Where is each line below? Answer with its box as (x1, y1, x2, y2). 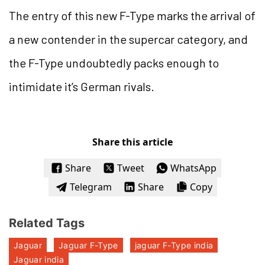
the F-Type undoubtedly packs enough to (9, 55, 219, 70)
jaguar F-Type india (134, 240, 214, 250)
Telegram (69, 180, 112, 193)
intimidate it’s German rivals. (9, 79, 154, 93)
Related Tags (9, 215, 85, 230)
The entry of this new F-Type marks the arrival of (9, 8, 256, 22)
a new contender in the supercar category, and (9, 31, 248, 46)
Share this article (92, 135, 173, 148)
